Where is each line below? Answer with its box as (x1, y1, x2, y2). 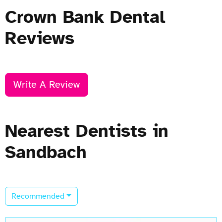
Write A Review (13, 78, 80, 91)
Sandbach (5, 141, 87, 163)
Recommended (11, 191, 64, 201)
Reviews (5, 27, 74, 49)
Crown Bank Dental (5, 5, 165, 28)
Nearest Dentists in (5, 119, 168, 142)
